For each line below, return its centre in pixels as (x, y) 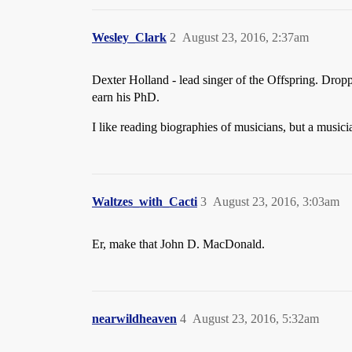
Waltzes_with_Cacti (145, 202)
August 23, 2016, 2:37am (246, 37)
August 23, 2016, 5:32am (256, 319)
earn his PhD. (126, 97)
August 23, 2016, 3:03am (276, 202)
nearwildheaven (134, 319)
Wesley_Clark (129, 37)
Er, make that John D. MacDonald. (178, 244)
